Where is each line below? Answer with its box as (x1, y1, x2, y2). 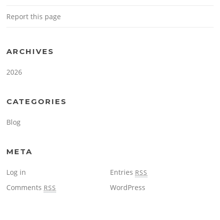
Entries (110, 167, 135, 177)
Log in (6, 167, 27, 177)
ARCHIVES (6, 46, 55, 56)
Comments (6, 182, 44, 192)
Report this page (6, 11, 61, 21)
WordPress (110, 182, 145, 192)
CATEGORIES (6, 96, 67, 106)
